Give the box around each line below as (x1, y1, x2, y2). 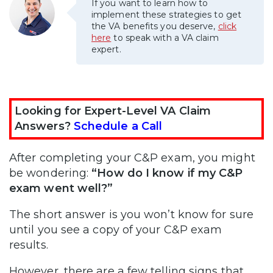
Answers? (15, 119, 74, 133)
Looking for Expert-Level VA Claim (15, 104, 211, 118)
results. (9, 238, 48, 252)
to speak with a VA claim (111, 32, 219, 43)
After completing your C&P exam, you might (9, 151, 255, 165)
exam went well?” (9, 181, 113, 195)
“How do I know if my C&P (91, 166, 243, 180)
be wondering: (9, 166, 92, 180)
